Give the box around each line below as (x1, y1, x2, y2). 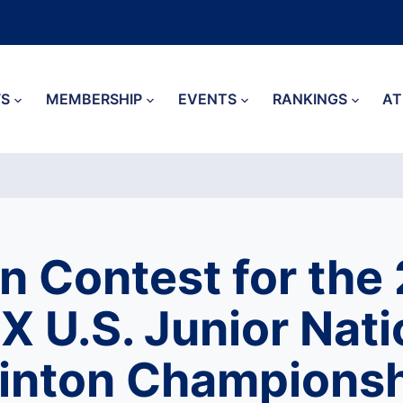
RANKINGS (272, 90, 347, 108)
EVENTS (177, 90, 237, 108)
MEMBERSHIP (46, 90, 142, 108)
